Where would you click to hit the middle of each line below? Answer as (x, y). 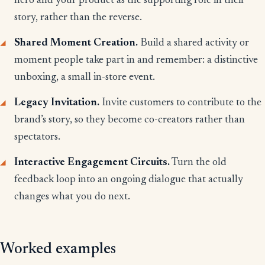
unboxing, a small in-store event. (85, 78)
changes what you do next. (72, 197)
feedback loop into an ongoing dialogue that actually (129, 180)
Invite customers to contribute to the (180, 103)
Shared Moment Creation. (76, 43)
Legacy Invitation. (57, 103)
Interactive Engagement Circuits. (92, 163)
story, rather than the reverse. (78, 18)
